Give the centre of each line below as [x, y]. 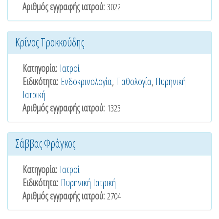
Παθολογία [134, 81]
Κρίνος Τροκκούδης [50, 42]
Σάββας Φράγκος [45, 143]
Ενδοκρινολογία [86, 81]
